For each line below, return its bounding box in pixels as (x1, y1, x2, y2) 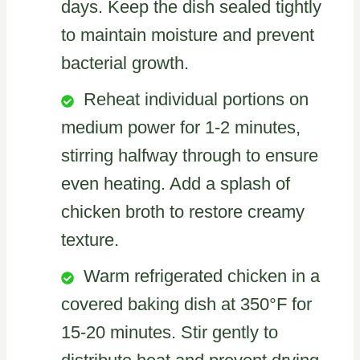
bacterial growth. (61, 53, 189, 74)
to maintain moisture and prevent (61, 25, 314, 46)
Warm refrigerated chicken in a (84, 266, 320, 287)
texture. (61, 230, 119, 251)
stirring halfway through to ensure (61, 145, 318, 166)
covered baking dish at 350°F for (61, 294, 312, 315)
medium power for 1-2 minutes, (61, 117, 301, 138)
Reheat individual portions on (84, 89, 309, 110)
